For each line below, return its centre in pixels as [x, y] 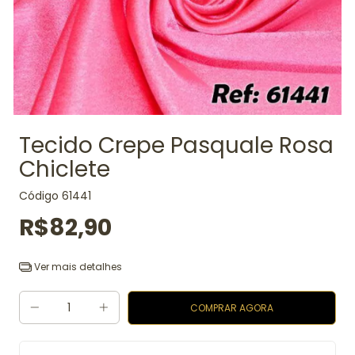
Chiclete [65, 169]
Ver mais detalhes [76, 267]
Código [39, 196]
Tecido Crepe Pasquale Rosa [176, 145]
